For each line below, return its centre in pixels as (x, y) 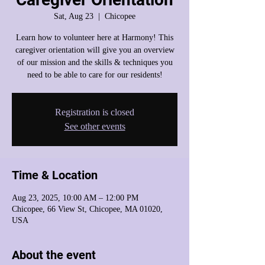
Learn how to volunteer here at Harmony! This (95, 38)
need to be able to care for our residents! (95, 75)
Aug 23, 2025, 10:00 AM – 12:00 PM (75, 198)
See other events (95, 126)
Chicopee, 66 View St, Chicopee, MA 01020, (87, 209)
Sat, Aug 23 (74, 16)
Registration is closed (95, 112)
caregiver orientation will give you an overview (95, 50)
